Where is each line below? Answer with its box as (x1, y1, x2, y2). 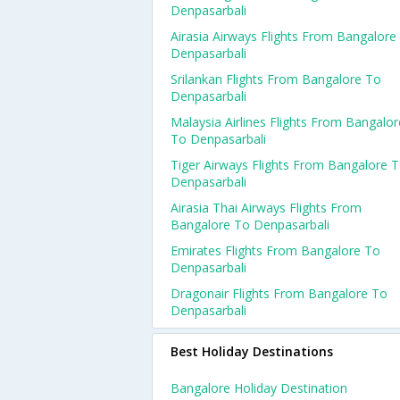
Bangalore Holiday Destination (171, 379, 347, 396)
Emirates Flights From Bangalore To (171, 242, 380, 259)
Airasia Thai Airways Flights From (171, 199, 362, 216)
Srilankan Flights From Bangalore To (171, 71, 381, 87)
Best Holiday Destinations (171, 343, 333, 360)
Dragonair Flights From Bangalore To (171, 285, 387, 302)
